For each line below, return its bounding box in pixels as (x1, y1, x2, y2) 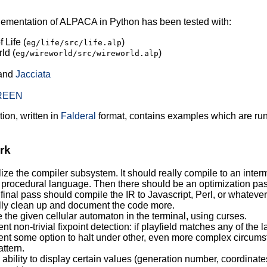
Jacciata (15, 69, 51, 80)
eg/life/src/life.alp (26, 38, 122, 48)
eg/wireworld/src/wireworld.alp (15, 49, 159, 58)
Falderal (60, 111, 96, 122)
